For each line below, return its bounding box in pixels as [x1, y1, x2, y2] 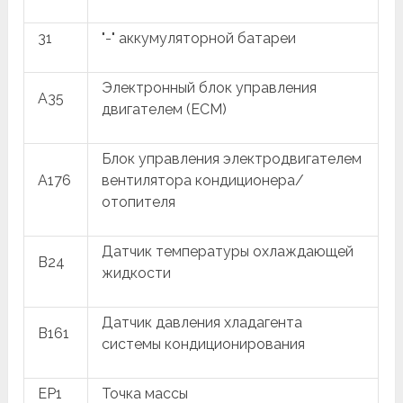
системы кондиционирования [102, 336, 306, 353]
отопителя [102, 193, 176, 210]
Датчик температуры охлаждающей [102, 243, 354, 260]
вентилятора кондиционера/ [102, 172, 305, 189]
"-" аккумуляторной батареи [102, 30, 297, 47]
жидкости [102, 264, 172, 282]
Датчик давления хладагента [102, 314, 303, 331]
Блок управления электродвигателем [102, 150, 363, 167]
